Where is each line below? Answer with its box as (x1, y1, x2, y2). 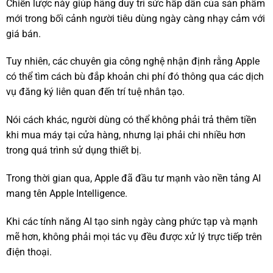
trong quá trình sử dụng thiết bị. (6, 144, 141, 157)
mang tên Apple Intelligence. (6, 188, 127, 200)
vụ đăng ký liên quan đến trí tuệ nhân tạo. (6, 86, 185, 98)
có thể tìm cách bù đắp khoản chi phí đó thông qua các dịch (6, 71, 264, 83)
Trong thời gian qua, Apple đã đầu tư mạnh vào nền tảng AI (6, 172, 261, 185)
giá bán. (6, 27, 41, 40)
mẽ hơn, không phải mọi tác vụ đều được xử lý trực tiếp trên (6, 230, 262, 243)
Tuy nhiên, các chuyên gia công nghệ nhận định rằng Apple (6, 55, 260, 68)
